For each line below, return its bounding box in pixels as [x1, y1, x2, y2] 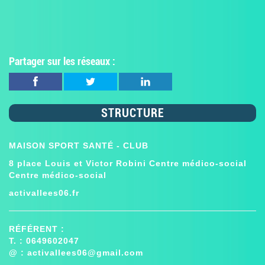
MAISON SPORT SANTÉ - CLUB [9, 141, 148, 151]
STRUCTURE [101, 106, 164, 121]
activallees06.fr [9, 188, 79, 198]
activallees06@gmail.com [27, 248, 143, 258]
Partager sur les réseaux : [9, 55, 115, 68]
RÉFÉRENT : [9, 224, 64, 234]
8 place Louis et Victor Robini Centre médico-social [9, 159, 247, 169]
